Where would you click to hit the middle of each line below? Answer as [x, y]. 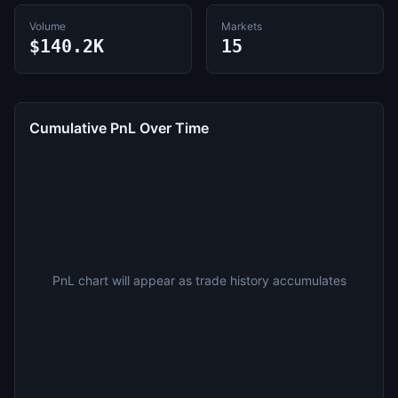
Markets [242, 26]
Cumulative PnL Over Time [119, 128]
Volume [48, 26]
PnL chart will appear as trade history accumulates [199, 280]
